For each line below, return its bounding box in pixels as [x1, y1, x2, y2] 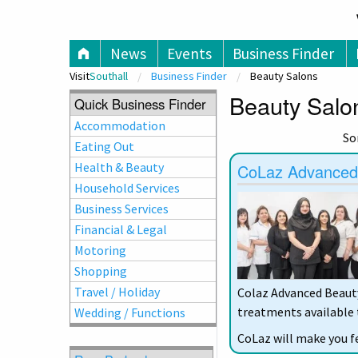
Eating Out [74, 138, 135, 155]
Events [166, 44, 212, 64]
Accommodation [74, 117, 166, 134]
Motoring [74, 242, 127, 259]
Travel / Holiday [74, 284, 161, 300]
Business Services [74, 201, 169, 217]
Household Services [74, 180, 181, 197]
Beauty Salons [250, 69, 318, 84]
